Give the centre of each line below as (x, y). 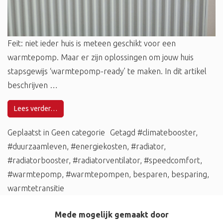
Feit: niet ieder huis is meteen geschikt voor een (92, 43)
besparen (150, 174)
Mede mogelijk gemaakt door (111, 214)
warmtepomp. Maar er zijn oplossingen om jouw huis (101, 57)
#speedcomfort (172, 160)
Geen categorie (78, 132)
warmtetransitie (36, 188)
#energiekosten (99, 146)
